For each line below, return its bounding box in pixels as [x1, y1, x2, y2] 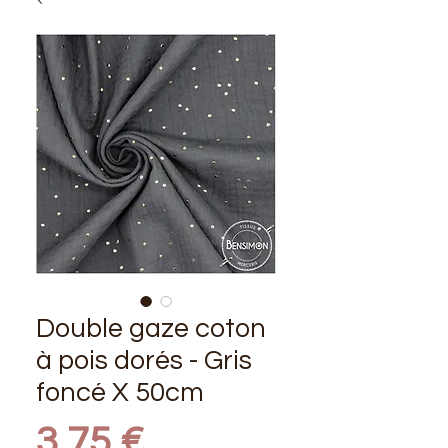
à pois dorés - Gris [36, 346, 252, 375]
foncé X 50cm [36, 378, 204, 407]
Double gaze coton [36, 314, 266, 343]
